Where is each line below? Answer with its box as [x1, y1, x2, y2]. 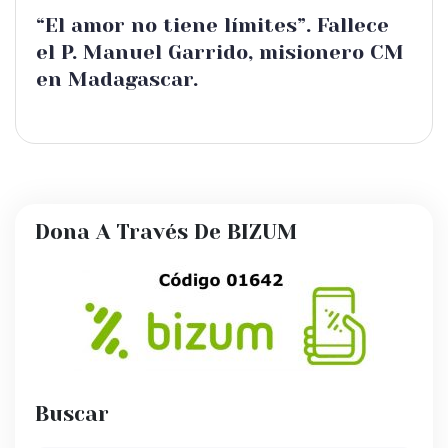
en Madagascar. [36, 68, 198, 91]
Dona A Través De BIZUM [35, 220, 297, 244]
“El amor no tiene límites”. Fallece [36, 14, 389, 37]
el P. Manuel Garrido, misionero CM [36, 41, 404, 64]
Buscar [35, 402, 109, 426]
